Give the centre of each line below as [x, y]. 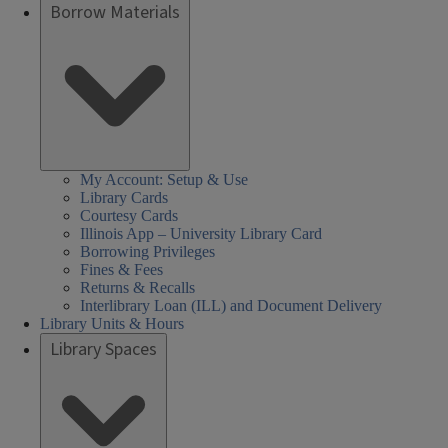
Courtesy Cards [129, 215]
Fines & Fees [121, 269]
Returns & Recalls [137, 287]
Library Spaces [103, 349]
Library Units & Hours [112, 323]
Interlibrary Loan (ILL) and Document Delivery [231, 305]
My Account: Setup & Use [164, 179]
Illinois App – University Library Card [201, 233]
